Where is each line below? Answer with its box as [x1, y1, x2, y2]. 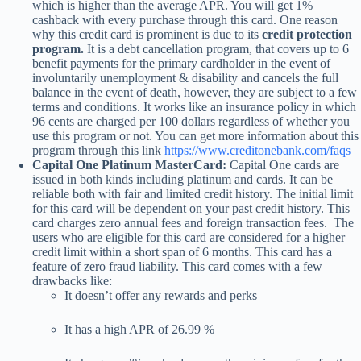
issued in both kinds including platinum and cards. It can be [32, 172, 333, 186]
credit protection [259, 27, 352, 41]
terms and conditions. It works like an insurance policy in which [32, 99, 356, 114]
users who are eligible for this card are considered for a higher [32, 230, 345, 244]
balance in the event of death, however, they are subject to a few [32, 85, 357, 99]
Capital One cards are [230, 157, 339, 172]
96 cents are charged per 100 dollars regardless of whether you [32, 114, 350, 128]
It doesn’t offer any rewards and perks [64, 288, 257, 302]
